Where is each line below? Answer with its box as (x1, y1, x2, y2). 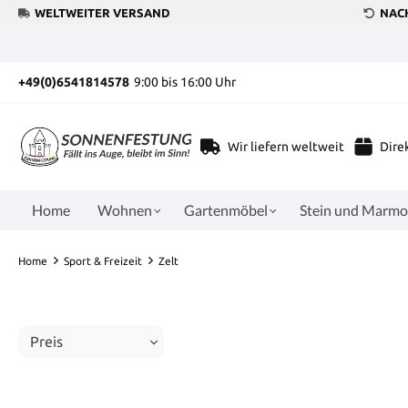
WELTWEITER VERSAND (35, 6, 170, 19)
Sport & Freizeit (64, 254, 142, 267)
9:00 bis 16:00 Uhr (134, 74, 236, 89)
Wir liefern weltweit (227, 138, 344, 154)
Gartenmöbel (184, 200, 268, 219)
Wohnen (97, 200, 152, 219)
